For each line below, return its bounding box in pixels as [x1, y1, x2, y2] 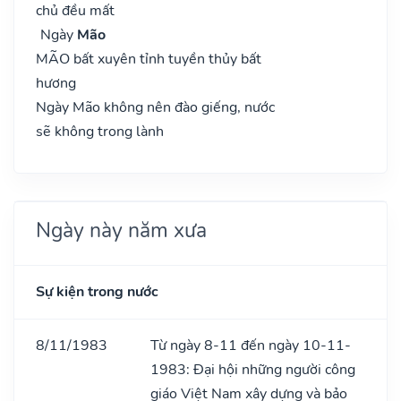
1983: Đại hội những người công [150, 359, 355, 380]
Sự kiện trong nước [36, 281, 158, 302]
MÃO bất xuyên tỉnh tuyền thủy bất [36, 48, 261, 69]
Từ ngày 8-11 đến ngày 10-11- [150, 335, 351, 355]
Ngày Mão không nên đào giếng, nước [36, 97, 275, 117]
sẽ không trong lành [36, 121, 164, 141]
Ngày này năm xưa [36, 215, 207, 244]
